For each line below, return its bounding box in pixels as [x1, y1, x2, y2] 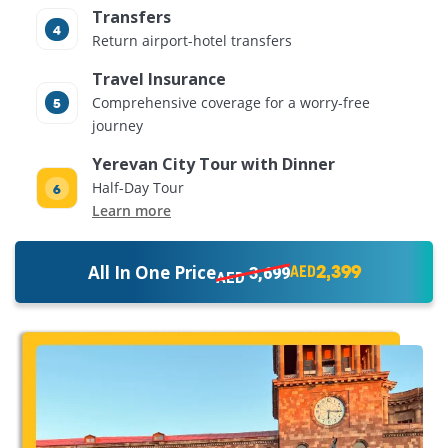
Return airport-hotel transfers [92, 31, 293, 51]
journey [92, 116, 144, 136]
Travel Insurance [92, 68, 227, 91]
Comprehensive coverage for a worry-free [92, 93, 371, 113]
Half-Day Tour [92, 178, 185, 198]
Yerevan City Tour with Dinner [92, 153, 336, 176]
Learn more [92, 201, 172, 221]
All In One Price [87, 260, 216, 284]
